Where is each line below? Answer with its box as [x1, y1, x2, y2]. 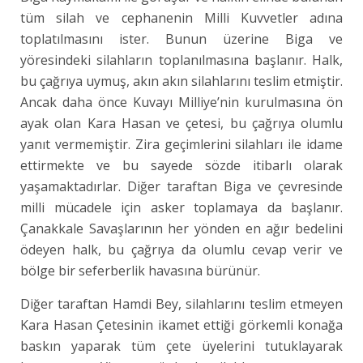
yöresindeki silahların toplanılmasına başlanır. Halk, [20, 51, 344, 69]
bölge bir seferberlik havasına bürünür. [20, 262, 260, 280]
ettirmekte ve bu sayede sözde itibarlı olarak [20, 156, 344, 174]
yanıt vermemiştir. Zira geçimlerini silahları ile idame [20, 135, 344, 153]
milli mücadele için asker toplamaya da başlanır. [20, 199, 344, 216]
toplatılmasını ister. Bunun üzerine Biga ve [20, 30, 344, 48]
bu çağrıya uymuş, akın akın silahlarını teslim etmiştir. [20, 72, 344, 90]
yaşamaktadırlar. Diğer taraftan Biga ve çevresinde [20, 177, 344, 195]
